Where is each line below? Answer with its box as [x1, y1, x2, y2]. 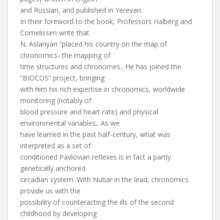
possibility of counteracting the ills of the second [20, 197, 174, 207]
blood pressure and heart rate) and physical [20, 107, 158, 116]
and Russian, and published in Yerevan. [20, 5, 142, 15]
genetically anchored [20, 164, 85, 173]
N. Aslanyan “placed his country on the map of [20, 39, 167, 49]
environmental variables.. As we [20, 118, 120, 128]
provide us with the [20, 186, 81, 195]
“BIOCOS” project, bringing [20, 73, 105, 82]
